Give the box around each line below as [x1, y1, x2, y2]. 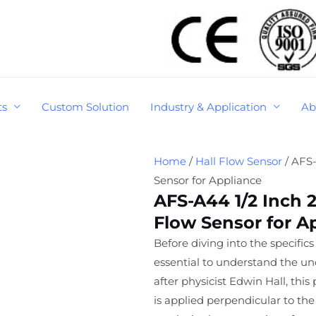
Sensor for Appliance [154, 173, 262, 187]
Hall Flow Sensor [195, 154, 283, 168]
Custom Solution [42, 99, 129, 114]
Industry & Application [150, 99, 267, 114]
